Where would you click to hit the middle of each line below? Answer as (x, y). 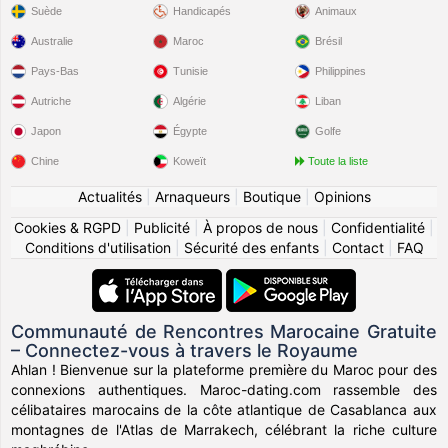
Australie (52, 40)
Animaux (335, 10)
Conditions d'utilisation (97, 247)
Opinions (342, 196)
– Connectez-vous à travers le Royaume (185, 350)
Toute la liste (337, 160)
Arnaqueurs (192, 196)
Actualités (109, 196)
